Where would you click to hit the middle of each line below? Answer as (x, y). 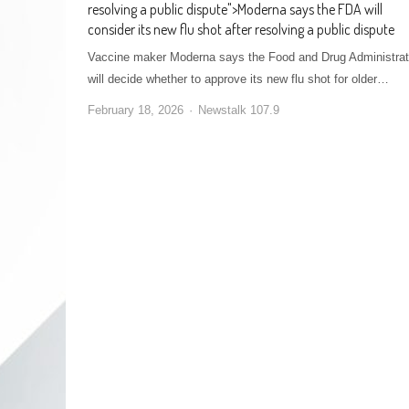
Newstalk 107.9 (239, 110)
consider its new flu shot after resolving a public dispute (241, 29)
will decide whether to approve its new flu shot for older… (238, 79)
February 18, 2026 (136, 110)
